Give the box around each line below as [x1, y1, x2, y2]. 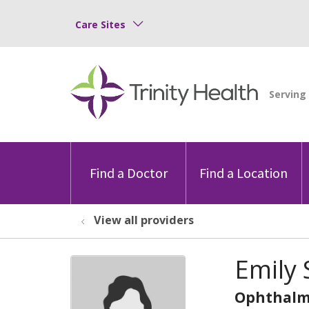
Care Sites [75, 17, 126, 31]
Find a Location [199, 163, 288, 181]
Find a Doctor [89, 163, 168, 181]
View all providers [94, 212, 194, 228]
